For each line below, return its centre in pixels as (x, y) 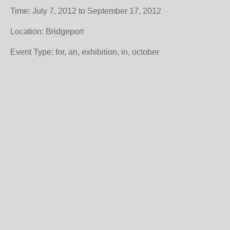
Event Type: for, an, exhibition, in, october (85, 52)
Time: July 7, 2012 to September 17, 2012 (86, 11)
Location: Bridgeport (47, 32)
